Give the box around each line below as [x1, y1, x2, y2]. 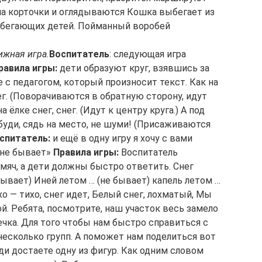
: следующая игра [109, 49, 186, 60]
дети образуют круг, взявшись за [57, 63, 209, 74]
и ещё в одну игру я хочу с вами [50, 133, 192, 144]
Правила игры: [53, 147, 119, 158]
